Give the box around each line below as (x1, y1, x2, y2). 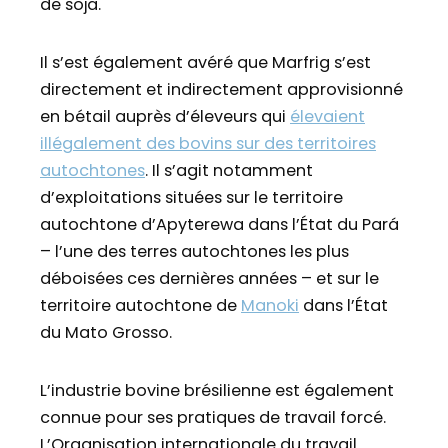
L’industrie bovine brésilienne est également (40, 378, 394, 402)
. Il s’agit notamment (145, 158, 313, 182)
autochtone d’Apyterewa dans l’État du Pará (40, 212, 399, 236)
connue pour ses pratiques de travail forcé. (40, 405, 386, 429)
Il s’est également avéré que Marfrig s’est (40, 50, 371, 74)
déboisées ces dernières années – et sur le (40, 266, 379, 290)
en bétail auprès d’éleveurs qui (40, 104, 290, 128)
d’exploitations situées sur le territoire (40, 185, 343, 209)
